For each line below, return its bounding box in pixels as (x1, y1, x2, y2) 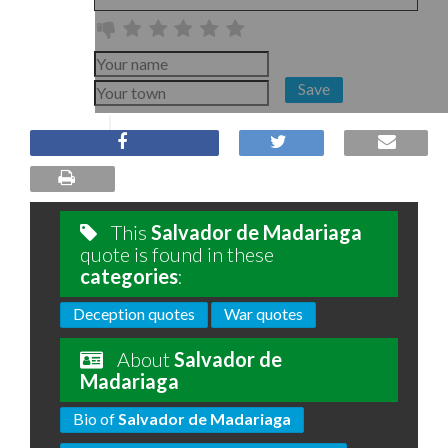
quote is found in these (80, 242, 274, 266)
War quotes (224, 304, 303, 323)
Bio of (73, 409, 118, 428)
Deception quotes (73, 304, 195, 323)
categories (80, 264, 178, 288)
